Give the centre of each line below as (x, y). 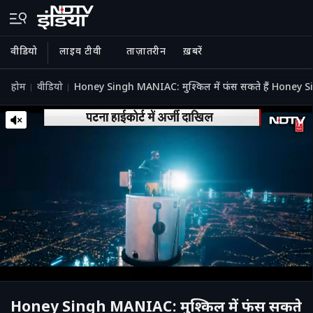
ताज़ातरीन (146, 52)
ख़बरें (192, 52)
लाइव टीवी (81, 52)
